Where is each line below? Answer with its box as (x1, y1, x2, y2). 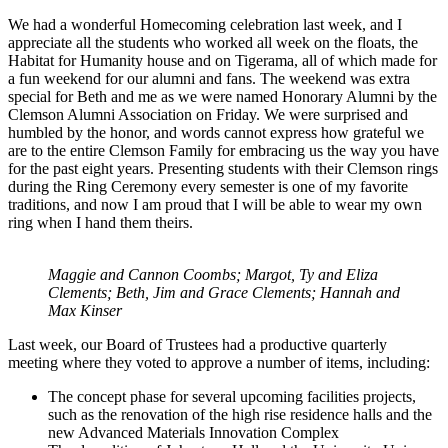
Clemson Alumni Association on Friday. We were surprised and (8, 105, 408, 123)
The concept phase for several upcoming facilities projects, (48, 387, 416, 405)
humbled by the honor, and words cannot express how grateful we (8, 123, 424, 141)
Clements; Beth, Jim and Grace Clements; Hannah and (48, 283, 400, 301)
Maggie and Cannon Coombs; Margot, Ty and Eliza (48, 265, 378, 283)
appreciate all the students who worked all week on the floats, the (8, 33, 418, 51)
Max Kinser (48, 301, 122, 319)
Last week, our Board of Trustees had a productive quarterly (8, 335, 387, 353)
